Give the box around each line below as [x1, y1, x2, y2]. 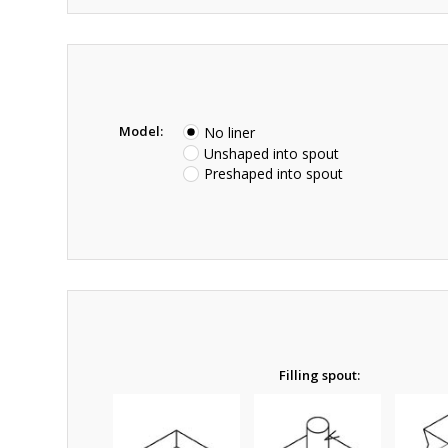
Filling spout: [279, 366, 361, 384]
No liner [204, 122, 256, 142]
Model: [119, 122, 164, 140]
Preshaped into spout [204, 164, 344, 184]
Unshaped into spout [204, 143, 340, 163]
